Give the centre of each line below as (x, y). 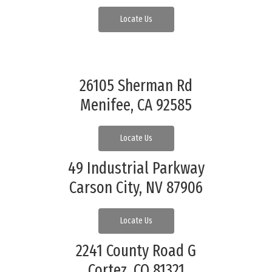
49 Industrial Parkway (136, 168)
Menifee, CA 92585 (136, 105)
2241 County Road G (136, 250)
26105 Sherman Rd (136, 85)
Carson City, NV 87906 (136, 187)
